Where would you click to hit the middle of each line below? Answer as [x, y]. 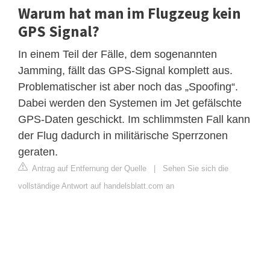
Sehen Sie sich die [196, 168]
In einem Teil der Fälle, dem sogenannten [118, 54]
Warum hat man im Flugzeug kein [130, 13]
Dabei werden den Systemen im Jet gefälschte [130, 103]
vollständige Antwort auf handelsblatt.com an [96, 186]
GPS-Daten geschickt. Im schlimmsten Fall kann [134, 119]
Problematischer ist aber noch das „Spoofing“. [128, 86]
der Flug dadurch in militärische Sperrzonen [123, 135]
